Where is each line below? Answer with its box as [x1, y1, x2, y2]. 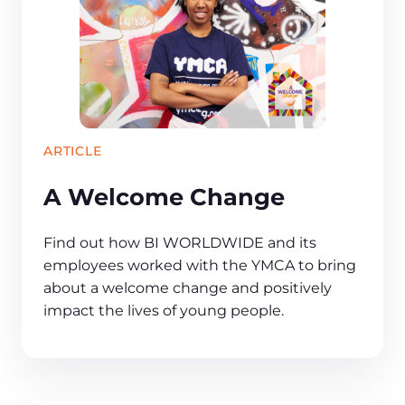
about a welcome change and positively [43, 278, 332, 297]
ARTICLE [43, 143, 102, 160]
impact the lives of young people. [43, 301, 284, 319]
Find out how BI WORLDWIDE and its [43, 233, 316, 251]
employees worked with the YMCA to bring [43, 256, 356, 274]
